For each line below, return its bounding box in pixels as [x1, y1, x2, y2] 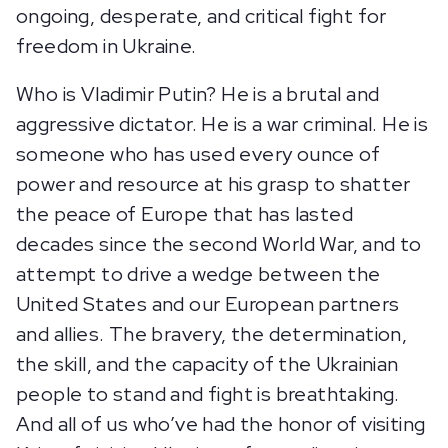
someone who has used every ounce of [16, 141, 380, 167]
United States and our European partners [16, 291, 400, 317]
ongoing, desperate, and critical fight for [16, 3, 387, 29]
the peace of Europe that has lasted [16, 201, 353, 227]
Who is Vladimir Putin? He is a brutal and [16, 81, 380, 107]
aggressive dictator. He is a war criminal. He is [16, 111, 429, 137]
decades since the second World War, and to [16, 231, 422, 257]
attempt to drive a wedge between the [16, 261, 381, 287]
